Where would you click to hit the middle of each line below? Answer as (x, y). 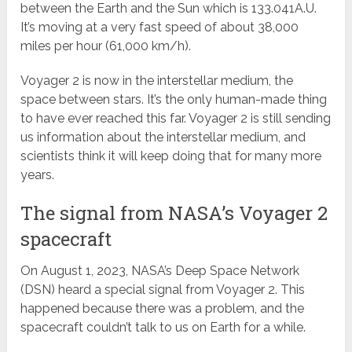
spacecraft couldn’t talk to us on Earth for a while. (165, 328)
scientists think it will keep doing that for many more (171, 156)
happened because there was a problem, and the (163, 309)
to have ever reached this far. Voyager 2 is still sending (176, 119)
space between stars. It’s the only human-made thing (174, 100)
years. (38, 175)
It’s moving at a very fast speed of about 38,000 (160, 27)
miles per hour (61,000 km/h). (108, 46)
